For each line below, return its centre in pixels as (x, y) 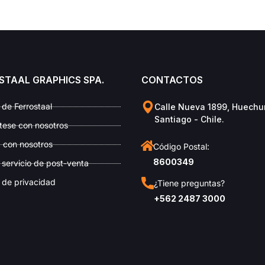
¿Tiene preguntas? (189, 183)
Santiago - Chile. (189, 119)
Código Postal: (181, 147)
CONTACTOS (172, 80)
